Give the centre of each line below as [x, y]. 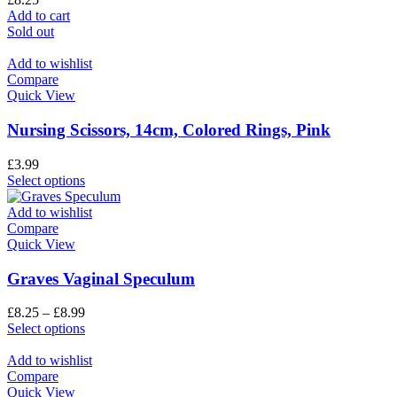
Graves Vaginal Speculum [101, 278]
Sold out [31, 32]
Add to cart [39, 16]
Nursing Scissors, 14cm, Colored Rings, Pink [169, 130]
